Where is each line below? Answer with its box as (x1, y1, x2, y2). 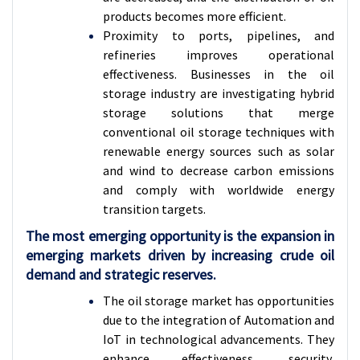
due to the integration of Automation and (103, 312, 334, 328)
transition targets (103, 201, 203, 217)
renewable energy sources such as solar (103, 143, 334, 159)
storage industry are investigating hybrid (103, 85, 334, 101)
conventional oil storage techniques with (103, 124, 334, 140)
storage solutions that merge (103, 104, 334, 121)
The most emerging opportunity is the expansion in (26, 227, 334, 245)
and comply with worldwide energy (103, 182, 334, 198)
